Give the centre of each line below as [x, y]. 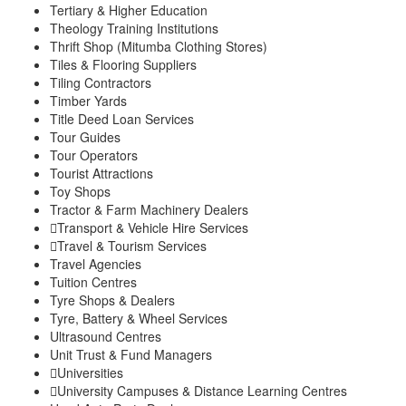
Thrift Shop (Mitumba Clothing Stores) [159, 46]
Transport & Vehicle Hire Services [153, 227]
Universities [90, 372]
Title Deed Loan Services [122, 118]
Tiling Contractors [101, 82]
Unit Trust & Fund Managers [131, 354]
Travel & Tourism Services [132, 245]
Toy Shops [80, 191]
